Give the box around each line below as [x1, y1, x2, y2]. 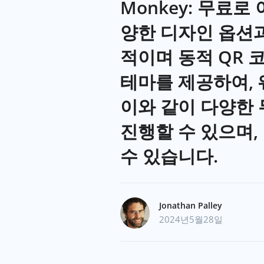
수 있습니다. [120, 144, 218, 168]
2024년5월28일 [159, 213, 223, 225]
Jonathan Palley [159, 200, 222, 211]
